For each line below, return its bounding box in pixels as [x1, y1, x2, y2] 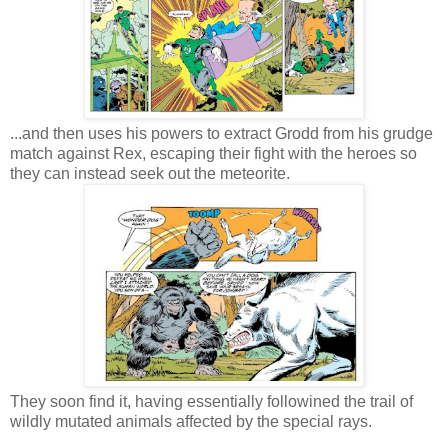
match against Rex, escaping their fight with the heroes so [10, 144, 417, 162]
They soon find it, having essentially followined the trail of [10, 392, 413, 410]
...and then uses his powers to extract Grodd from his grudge [10, 124, 433, 142]
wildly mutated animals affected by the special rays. [10, 412, 376, 430]
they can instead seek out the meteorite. [10, 164, 294, 182]
